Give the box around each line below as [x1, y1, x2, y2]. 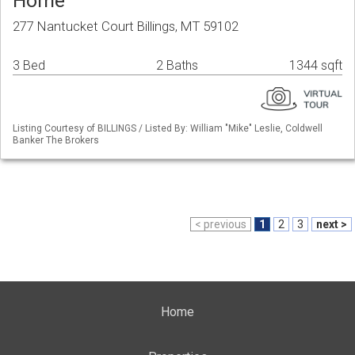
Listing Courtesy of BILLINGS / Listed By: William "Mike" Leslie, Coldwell [13, 123, 323, 135]
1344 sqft [289, 58, 342, 74]
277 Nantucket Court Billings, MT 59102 [13, 18, 239, 35]
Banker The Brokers [13, 135, 99, 147]
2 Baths [156, 58, 198, 74]
